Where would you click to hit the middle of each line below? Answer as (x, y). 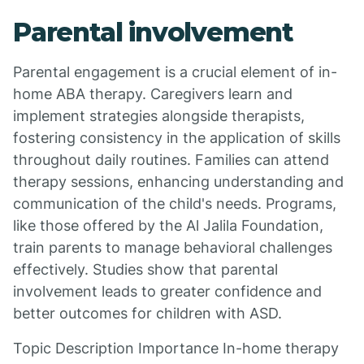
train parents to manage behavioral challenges (173, 247)
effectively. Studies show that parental (145, 269)
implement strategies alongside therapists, (159, 116)
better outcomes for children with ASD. (147, 313)
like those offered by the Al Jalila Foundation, (168, 225)
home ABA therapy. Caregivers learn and (153, 94)
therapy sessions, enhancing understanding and (178, 182)
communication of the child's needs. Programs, (175, 204)
